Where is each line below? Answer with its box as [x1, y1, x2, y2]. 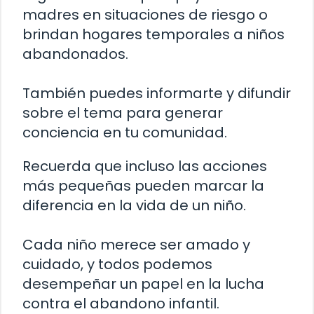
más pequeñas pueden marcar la [22, 176, 264, 196]
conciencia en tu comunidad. [22, 123, 227, 143]
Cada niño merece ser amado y [22, 235, 250, 255]
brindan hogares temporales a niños [22, 25, 285, 45]
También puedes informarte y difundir [22, 83, 291, 104]
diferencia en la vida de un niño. [22, 196, 246, 216]
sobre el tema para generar [22, 103, 223, 123]
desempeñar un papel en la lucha [22, 274, 264, 294]
